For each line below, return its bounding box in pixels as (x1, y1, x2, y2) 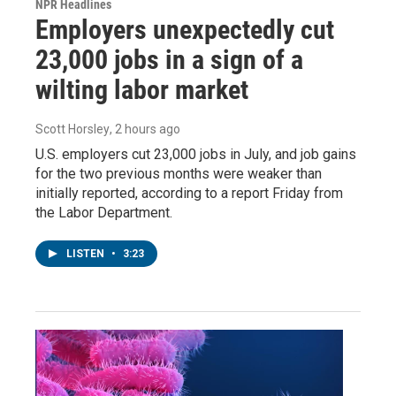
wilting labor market (35, 74, 248, 106)
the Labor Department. (35, 204, 172, 222)
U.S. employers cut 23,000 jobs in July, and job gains (35, 146, 356, 164)
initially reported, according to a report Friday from (35, 185, 343, 202)
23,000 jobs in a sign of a (35, 44, 303, 76)
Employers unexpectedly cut (35, 14, 334, 46)
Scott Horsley (35, 122, 110, 137)
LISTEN (66, 247, 107, 261)
